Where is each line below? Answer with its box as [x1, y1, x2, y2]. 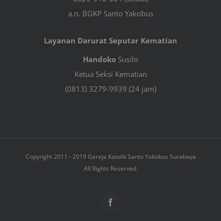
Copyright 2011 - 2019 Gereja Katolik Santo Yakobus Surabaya [25, 152, 196, 161]
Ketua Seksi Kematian [74, 69, 147, 79]
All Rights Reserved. [83, 164, 138, 173]
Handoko [83, 54, 116, 64]
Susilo [116, 54, 138, 64]
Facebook [110, 201, 141, 210]
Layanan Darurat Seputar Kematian [44, 35, 177, 45]
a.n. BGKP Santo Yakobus [68, 8, 153, 18]
